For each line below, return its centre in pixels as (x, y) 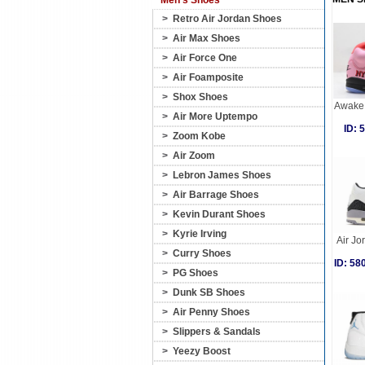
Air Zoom (194, 156)
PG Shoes (196, 273)
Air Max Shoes (207, 38)
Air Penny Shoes (211, 312)
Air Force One (205, 58)
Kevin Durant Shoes (219, 214)
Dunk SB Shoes (209, 292)
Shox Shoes (200, 97)
